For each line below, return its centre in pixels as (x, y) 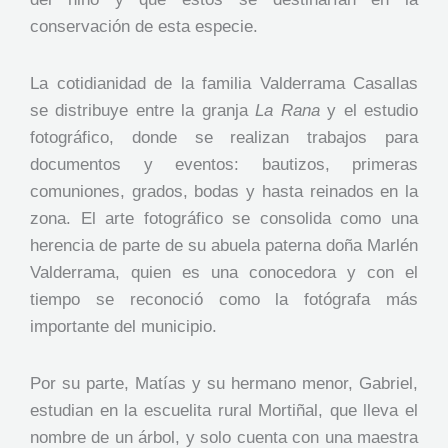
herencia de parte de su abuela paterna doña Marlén (224, 246)
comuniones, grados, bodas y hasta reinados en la (224, 192)
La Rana (287, 111)
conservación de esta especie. (144, 27)
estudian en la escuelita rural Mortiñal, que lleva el (224, 410)
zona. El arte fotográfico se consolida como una (224, 219)
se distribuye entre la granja (143, 111)
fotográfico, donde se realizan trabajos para (224, 138)
